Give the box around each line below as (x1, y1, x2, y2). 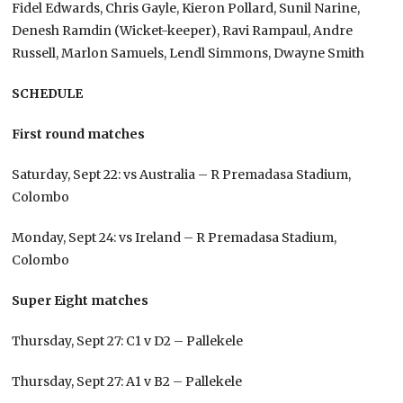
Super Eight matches (12, 291, 149, 309)
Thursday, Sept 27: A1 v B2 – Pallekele (12, 372, 243, 390)
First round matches (12, 125, 146, 142)
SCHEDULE (12, 85, 84, 102)
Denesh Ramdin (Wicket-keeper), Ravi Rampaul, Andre (12, 22, 354, 39)
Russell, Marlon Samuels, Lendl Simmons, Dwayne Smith (12, 44, 365, 61)
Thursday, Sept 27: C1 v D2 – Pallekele (12, 332, 244, 349)
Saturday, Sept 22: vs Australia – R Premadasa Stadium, (12, 166, 352, 183)
